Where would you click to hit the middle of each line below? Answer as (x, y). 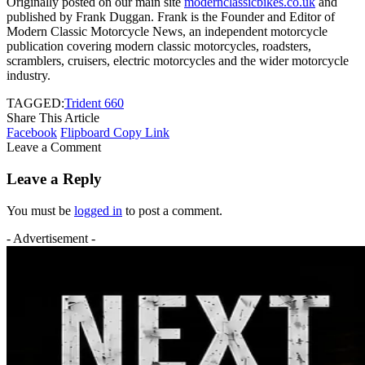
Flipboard (85, 133)
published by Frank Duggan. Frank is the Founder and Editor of (171, 17)
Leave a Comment (54, 147)
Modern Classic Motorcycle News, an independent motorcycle (167, 32)
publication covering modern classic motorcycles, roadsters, (159, 46)
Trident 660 (94, 103)
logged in (98, 210)
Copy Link (141, 133)
